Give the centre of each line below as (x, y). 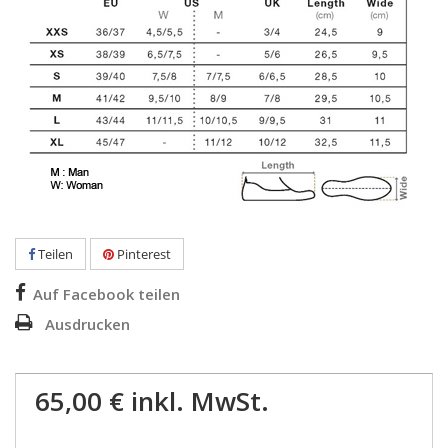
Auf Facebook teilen (106, 294)
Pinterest (142, 254)
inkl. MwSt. (196, 401)
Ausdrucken (87, 324)
